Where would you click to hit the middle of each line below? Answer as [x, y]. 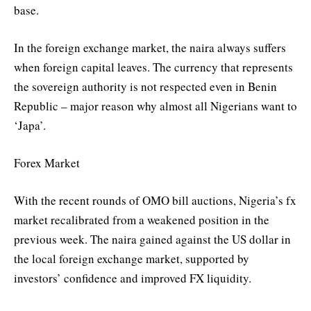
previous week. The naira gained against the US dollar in [152, 239]
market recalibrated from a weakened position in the [142, 220]
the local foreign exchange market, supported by [132, 259]
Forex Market [47, 162]
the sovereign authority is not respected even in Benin [145, 86]
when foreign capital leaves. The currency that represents [153, 67]
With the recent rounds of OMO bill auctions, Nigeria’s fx [155, 201]
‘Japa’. [30, 125]
